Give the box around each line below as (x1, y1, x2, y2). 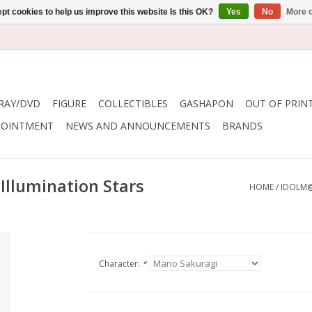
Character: (98, 258, 142, 270)
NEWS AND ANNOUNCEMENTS (65, 119, 210, 132)
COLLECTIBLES (98, 97, 168, 110)
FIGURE (52, 97, 86, 110)
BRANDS (222, 119, 263, 132)
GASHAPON (180, 97, 233, 110)
